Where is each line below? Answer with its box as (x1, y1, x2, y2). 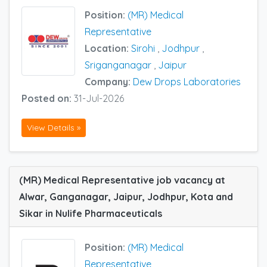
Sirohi (131, 42, 155, 54)
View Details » (27, 122, 80, 133)
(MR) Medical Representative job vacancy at (19, 174, 225, 187)
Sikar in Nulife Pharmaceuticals (19, 207, 162, 220)
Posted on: (21, 92, 74, 104)
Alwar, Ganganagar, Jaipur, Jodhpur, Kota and (19, 191, 233, 203)
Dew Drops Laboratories (133, 75, 241, 88)
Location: (85, 42, 131, 54)
